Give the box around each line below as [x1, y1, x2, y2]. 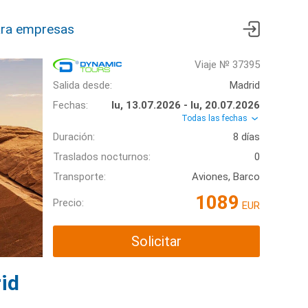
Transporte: [53, 170, 106, 184]
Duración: [53, 131, 95, 144]
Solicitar [131, 233, 181, 250]
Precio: [53, 196, 84, 209]
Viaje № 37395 [195, 58, 260, 71]
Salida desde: [53, 79, 112, 92]
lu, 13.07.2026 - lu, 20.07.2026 [111, 99, 260, 112]
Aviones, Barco [192, 170, 260, 184]
